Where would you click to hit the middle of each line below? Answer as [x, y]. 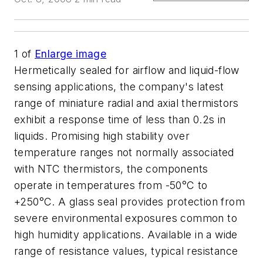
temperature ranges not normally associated [124, 152]
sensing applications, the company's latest [119, 87]
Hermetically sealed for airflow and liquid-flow [127, 70]
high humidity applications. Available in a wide [126, 235]
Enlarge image [71, 54]
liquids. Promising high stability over [102, 136]
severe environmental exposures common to [126, 218]
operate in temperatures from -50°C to [111, 185]
